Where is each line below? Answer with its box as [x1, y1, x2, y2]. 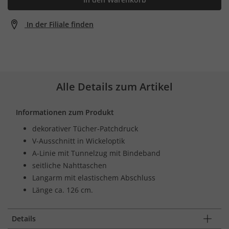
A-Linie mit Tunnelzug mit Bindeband [32, 148, 161, 158]
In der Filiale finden [27, 19, 94, 29]
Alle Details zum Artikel [56, 79, 173, 94]
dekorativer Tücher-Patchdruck [32, 123, 138, 133]
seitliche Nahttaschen [32, 160, 107, 170]
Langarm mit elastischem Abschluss [32, 172, 155, 182]
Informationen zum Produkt [16, 107, 114, 117]
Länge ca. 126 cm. [32, 185, 93, 195]
